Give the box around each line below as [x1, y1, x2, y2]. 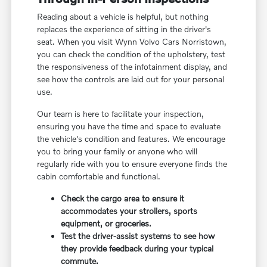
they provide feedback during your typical [61, 243, 214, 254]
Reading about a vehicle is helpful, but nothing [37, 11, 209, 22]
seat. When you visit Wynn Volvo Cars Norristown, [37, 36, 227, 47]
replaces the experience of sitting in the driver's [37, 24, 212, 35]
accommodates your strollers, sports [61, 206, 198, 216]
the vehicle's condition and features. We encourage [37, 133, 226, 144]
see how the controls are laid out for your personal [37, 74, 225, 85]
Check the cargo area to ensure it [61, 193, 185, 204]
